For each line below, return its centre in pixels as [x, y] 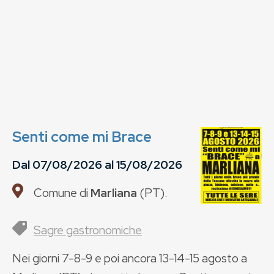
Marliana [114, 193]
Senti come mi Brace [82, 137]
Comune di [62, 193]
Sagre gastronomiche [88, 230]
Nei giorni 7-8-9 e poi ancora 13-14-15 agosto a [130, 258]
